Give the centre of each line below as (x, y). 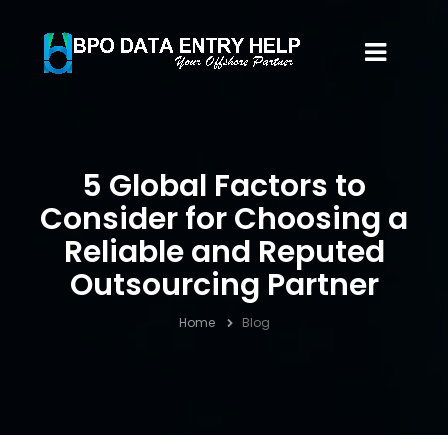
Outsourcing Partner (224, 285)
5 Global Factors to (224, 186)
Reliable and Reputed (224, 252)
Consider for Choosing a (224, 219)
